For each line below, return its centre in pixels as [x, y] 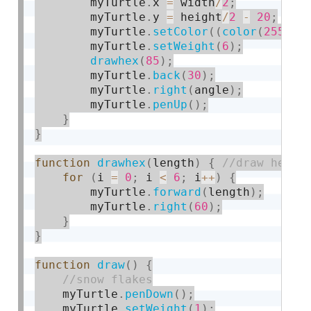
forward [177, 192]
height [198, 17]
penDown [150, 294]
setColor [181, 31]
